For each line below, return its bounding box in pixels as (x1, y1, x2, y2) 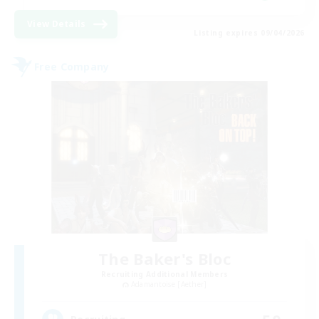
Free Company (34, 60, 110, 74)
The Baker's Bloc (98, 247, 231, 269)
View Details (27, 17, 86, 30)
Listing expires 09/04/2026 (194, 27, 305, 38)
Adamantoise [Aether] (130, 278, 207, 289)
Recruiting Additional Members (100, 268, 229, 279)
